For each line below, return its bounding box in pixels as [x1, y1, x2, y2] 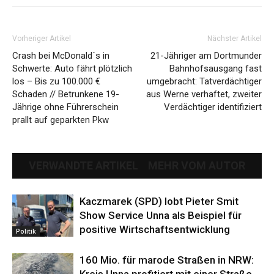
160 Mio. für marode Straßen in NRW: [80, 253, 254, 266]
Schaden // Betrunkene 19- [12, 88, 119, 100]
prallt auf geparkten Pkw [12, 114, 109, 125]
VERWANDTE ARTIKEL [29, 158, 138, 172]
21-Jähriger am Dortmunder [150, 50, 262, 61]
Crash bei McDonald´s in [12, 50, 109, 61]
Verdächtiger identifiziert [164, 101, 262, 113]
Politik [16, 226, 36, 235]
